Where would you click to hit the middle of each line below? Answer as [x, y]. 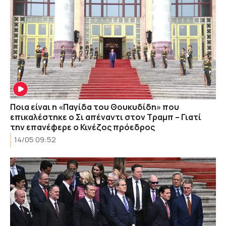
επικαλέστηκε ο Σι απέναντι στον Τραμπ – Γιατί [106, 117]
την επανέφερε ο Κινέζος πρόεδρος [82, 127]
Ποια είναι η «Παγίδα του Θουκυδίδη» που [95, 107]
